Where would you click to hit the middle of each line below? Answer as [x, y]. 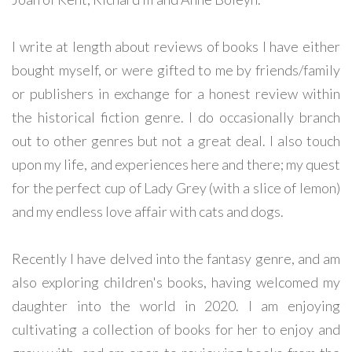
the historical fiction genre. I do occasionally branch [176, 117]
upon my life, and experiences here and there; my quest [176, 164]
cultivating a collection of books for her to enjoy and [176, 329]
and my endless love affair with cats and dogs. [149, 211]
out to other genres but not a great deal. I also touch [176, 140]
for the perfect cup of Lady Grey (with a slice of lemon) [176, 187]
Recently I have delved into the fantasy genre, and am [176, 258]
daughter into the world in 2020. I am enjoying [176, 305]
